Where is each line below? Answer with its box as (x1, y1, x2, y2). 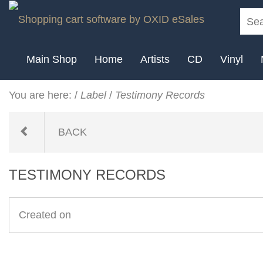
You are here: (9, 89, 72, 101)
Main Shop (26, 53, 77, 65)
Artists (140, 53, 170, 65)
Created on (18, 209, 71, 221)
